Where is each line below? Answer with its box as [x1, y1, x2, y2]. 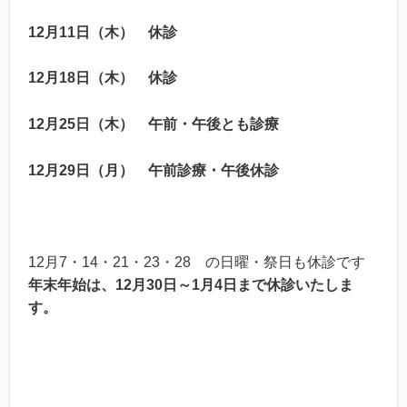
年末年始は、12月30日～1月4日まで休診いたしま [28, 276, 353, 293]
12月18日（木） [28, 70, 148, 86]
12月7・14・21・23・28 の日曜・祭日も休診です [28, 253, 365, 270]
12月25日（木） [28, 115, 148, 132]
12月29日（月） [28, 162, 148, 178]
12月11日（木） [28, 24, 148, 40]
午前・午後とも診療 [148, 115, 279, 132]
